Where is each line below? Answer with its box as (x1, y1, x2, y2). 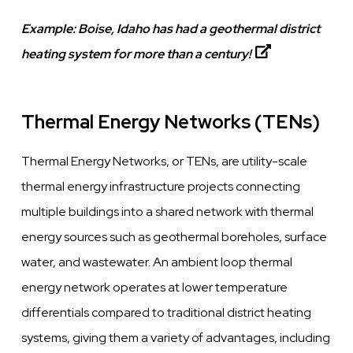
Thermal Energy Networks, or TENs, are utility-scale (21, 153, 308, 170)
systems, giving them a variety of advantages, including (21, 329, 331, 347)
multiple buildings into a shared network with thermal (21, 203, 314, 221)
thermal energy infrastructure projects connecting (21, 178, 301, 195)
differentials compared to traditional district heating (21, 304, 312, 321)
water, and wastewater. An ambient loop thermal (21, 254, 293, 271)
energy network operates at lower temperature (21, 279, 288, 296)
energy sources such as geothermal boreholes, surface (21, 229, 328, 246)
